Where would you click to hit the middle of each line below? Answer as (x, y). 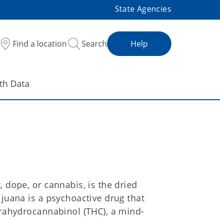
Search (94, 44)
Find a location (40, 44)
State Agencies (143, 9)
